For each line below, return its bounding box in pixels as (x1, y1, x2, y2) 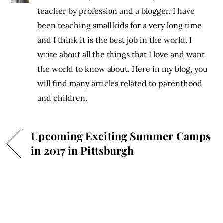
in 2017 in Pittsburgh (31, 143, 134, 158)
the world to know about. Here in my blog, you (37, 64, 208, 74)
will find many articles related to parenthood (37, 78, 203, 89)
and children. (37, 93, 88, 103)
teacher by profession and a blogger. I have (37, 6, 195, 16)
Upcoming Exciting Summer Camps (31, 129, 211, 143)
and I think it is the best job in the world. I (37, 35, 192, 45)
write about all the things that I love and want (37, 49, 205, 60)
